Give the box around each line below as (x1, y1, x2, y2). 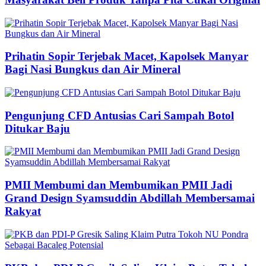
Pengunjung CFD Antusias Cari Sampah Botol (5, 109, 234, 122)
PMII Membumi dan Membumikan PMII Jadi (5, 179, 232, 192)
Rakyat (5, 205, 41, 218)
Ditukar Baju (5, 122, 70, 135)
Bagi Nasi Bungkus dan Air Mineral (5, 63, 180, 76)
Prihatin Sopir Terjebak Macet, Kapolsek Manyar (5, 50, 248, 63)
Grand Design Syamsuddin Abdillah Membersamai (5, 192, 255, 205)
